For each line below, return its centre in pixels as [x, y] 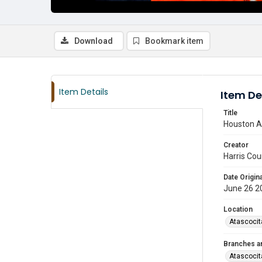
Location [238, 209]
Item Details [84, 92]
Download [94, 41]
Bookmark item [174, 41]
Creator [236, 145]
